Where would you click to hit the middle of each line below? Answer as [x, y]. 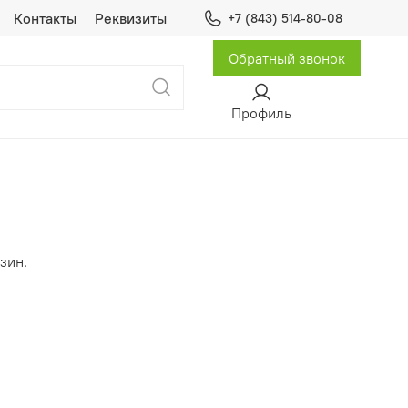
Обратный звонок [287, 58]
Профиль [261, 112]
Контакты [45, 18]
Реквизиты [130, 18]
